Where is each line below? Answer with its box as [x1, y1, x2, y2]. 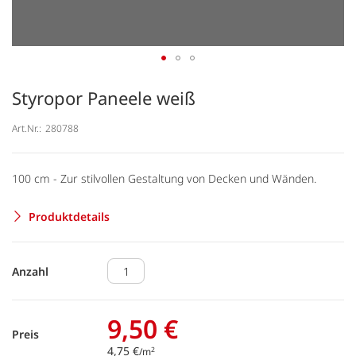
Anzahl [12, 263, 48, 279]
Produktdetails [29, 208, 110, 224]
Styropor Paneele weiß [12, 86, 195, 110]
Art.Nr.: [12, 121, 41, 135]
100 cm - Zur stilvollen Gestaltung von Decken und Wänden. [12, 170, 316, 186]
